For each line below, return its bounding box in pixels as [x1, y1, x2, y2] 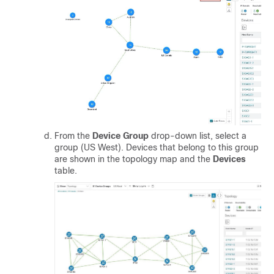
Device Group [92, 130, 149, 141]
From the [54, 130, 92, 141]
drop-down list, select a [149, 130, 246, 141]
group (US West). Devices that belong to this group [54, 142, 259, 152]
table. [54, 165, 77, 176]
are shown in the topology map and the [54, 154, 213, 164]
